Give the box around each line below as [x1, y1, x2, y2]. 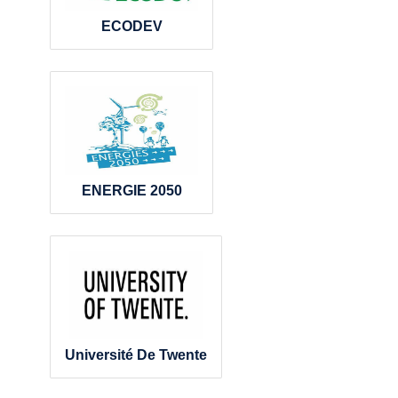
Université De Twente [65, 347, 207, 363]
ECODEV [100, 19, 163, 35]
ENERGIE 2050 [81, 183, 182, 199]
